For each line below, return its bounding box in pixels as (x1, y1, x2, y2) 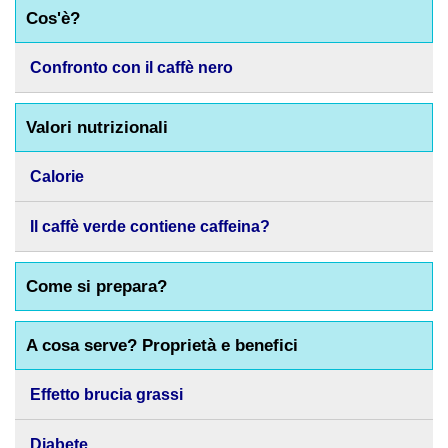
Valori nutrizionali (26, 118, 168, 137)
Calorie (30, 168, 84, 185)
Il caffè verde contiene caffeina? (30, 218, 270, 235)
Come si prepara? (26, 277, 167, 296)
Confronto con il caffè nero (30, 59, 233, 76)
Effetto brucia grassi (30, 386, 183, 403)
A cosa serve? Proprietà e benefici (26, 336, 298, 355)
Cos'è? (26, 9, 80, 28)
